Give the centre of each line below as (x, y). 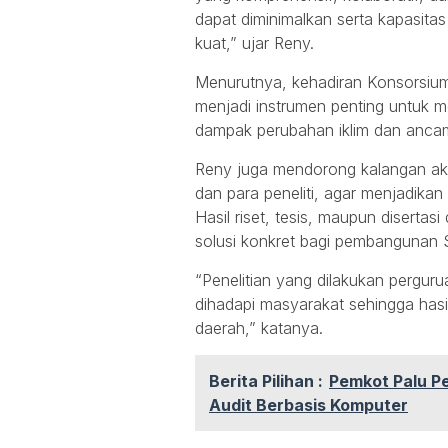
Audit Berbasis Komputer (308, 404)
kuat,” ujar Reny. (254, 42)
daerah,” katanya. (259, 327)
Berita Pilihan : (266, 380)
